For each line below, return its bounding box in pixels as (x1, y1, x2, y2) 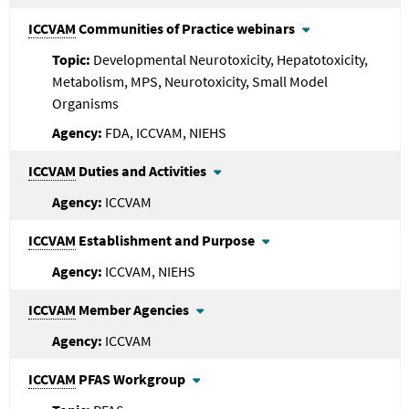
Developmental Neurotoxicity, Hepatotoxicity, (92, 49, 368, 68)
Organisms (51, 93, 119, 112)
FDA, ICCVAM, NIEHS (104, 122, 226, 142)
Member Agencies (76, 299, 189, 319)
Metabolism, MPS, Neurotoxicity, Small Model (51, 71, 328, 90)
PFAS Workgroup (76, 369, 185, 388)
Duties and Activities (76, 161, 206, 180)
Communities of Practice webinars (76, 18, 295, 37)
